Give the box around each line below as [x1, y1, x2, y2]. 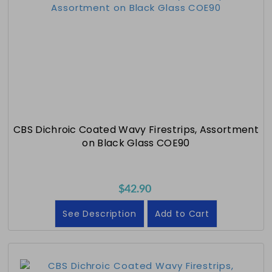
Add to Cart [154, 207, 209, 220]
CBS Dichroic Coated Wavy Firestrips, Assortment [13, 122, 259, 137]
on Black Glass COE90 [82, 135, 190, 150]
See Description [63, 207, 137, 220]
